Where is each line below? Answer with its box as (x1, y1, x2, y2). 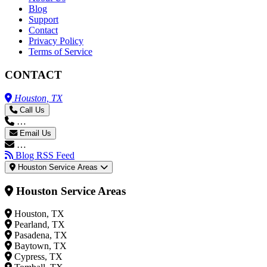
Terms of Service (29, 46, 92, 57)
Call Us (20, 105, 45, 114)
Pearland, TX (14, 219, 65, 230)
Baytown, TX (14, 241, 67, 252)
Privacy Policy (29, 36, 83, 46)
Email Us (20, 128, 51, 138)
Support (29, 14, 58, 25)
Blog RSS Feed (15, 150, 74, 160)
